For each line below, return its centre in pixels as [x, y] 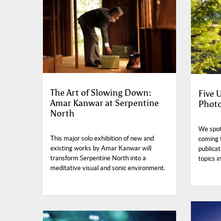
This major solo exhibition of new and [102, 139]
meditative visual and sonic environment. [108, 168]
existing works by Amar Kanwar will [101, 148]
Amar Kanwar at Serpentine [105, 103]
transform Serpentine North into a [98, 158]
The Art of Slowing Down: [101, 93]
